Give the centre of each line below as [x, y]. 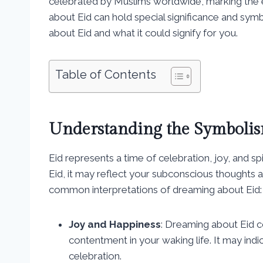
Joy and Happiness [115, 224]
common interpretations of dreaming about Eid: [155, 189]
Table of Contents [106, 74]
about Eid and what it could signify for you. [143, 33]
